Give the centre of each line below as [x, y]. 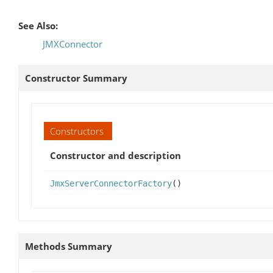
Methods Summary [69, 246]
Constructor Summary [76, 78]
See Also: [38, 25]
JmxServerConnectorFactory [111, 183]
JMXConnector [73, 44]
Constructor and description [115, 155]
